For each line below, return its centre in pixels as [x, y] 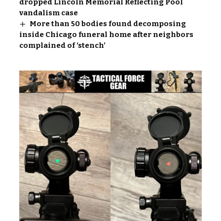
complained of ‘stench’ [62, 45]
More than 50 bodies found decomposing [108, 23]
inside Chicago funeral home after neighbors [106, 34]
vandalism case [49, 13]
